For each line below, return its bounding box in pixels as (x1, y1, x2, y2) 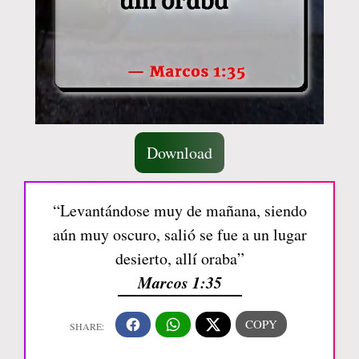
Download (147, 142, 212, 163)
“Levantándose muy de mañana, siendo (52, 200, 307, 221)
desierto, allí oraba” (115, 248, 244, 269)
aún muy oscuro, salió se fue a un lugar (52, 224, 307, 245)
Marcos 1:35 (137, 271, 222, 293)
